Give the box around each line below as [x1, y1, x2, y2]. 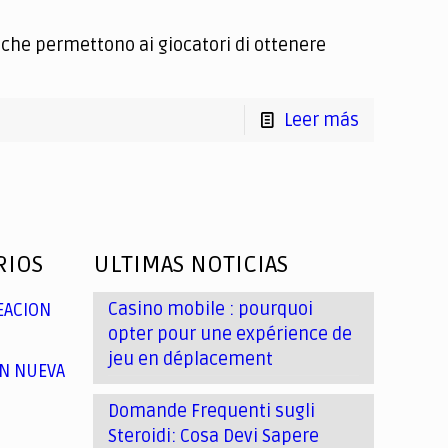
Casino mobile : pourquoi [108, 298, 314, 320]
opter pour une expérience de [108, 323, 353, 345]
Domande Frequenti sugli [108, 400, 316, 422]
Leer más [283, 109, 359, 131]
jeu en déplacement [108, 348, 274, 370]
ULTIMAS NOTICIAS [93, 250, 289, 279]
